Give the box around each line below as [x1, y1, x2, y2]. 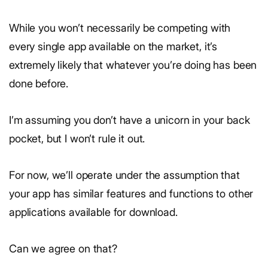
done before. [9, 77, 69, 90]
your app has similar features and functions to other [9, 187, 254, 200]
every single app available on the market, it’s [9, 40, 218, 53]
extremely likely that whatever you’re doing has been [9, 59, 257, 72]
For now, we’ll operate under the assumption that [9, 169, 240, 182]
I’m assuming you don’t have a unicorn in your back [9, 114, 250, 127]
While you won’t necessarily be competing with [9, 22, 231, 35]
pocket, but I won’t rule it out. [9, 132, 145, 145]
